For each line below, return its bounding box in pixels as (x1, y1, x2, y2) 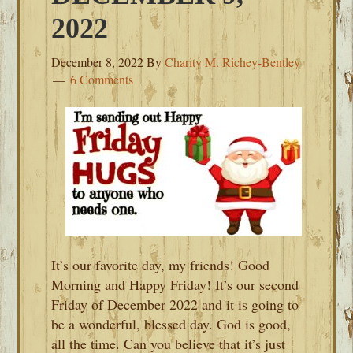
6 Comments (70, 71, 134, 87)
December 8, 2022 (51, 54, 144, 70)
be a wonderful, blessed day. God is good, (51, 314, 292, 333)
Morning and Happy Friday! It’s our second (51, 275, 299, 294)
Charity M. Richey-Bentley (165, 54, 301, 70)
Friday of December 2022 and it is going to (51, 295, 299, 314)
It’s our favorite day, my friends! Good (51, 255, 270, 274)
